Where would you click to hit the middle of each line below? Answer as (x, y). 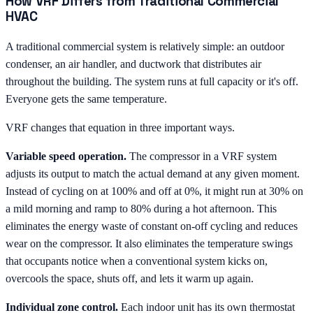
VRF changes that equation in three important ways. (120, 127)
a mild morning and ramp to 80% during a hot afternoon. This (141, 208)
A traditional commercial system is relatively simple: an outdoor (145, 46)
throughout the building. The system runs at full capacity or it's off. (152, 81)
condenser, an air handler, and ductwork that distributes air (133, 64)
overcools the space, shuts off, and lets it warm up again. (130, 278)
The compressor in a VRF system (202, 156)
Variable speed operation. (66, 156)
